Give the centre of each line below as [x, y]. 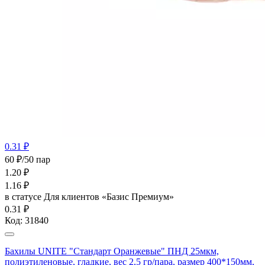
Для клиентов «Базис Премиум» [109, 196]
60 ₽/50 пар [28, 159]
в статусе [24, 196]
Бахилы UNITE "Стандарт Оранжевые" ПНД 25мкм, [112, 251]
